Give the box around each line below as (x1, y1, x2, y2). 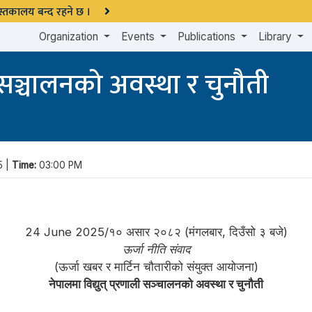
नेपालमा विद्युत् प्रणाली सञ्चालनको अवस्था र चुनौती (49, 276, 263, 291)
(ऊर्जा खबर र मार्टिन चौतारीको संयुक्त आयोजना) (54, 259, 258, 274)
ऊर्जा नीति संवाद (122, 242, 190, 256)
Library (258, 29, 295, 43)
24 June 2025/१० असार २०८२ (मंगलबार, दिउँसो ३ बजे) (24, 224, 288, 239)
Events (121, 29, 158, 43)
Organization (39, 29, 102, 43)
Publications (178, 29, 239, 43)
